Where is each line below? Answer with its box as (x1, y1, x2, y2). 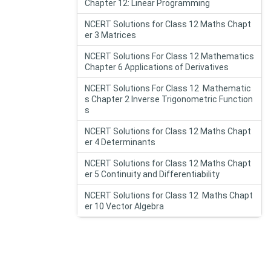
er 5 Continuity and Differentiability (85, 169, 220, 179)
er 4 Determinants (85, 137, 155, 147)
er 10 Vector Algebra (85, 201, 164, 211)
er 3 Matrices (85, 30, 136, 40)
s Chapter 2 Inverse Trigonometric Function (85, 94, 253, 104)
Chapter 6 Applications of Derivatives (85, 62, 229, 72)
